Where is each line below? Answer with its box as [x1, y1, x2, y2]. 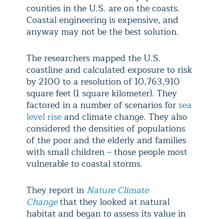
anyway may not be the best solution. [26, 24, 179, 39]
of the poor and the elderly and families [26, 133, 186, 148]
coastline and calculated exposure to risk [26, 63, 192, 77]
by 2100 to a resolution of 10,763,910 [26, 74, 180, 89]
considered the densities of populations [26, 121, 185, 136]
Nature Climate [87, 183, 149, 197]
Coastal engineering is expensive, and [26, 13, 178, 27]
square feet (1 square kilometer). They [26, 86, 177, 101]
